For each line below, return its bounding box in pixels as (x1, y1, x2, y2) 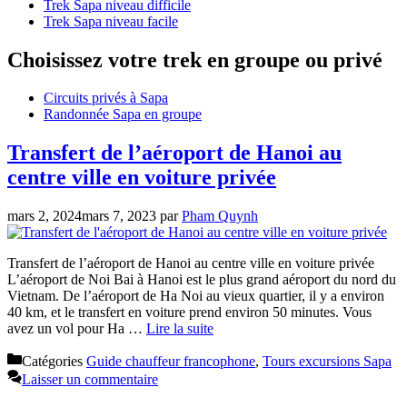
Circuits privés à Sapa (44, 90, 168, 106)
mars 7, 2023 (82, 208, 156, 224)
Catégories (22, 353, 86, 370)
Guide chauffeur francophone (86, 353, 255, 370)
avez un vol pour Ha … (7, 321, 146, 337)
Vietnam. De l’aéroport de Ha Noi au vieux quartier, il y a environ (7, 288, 384, 304)
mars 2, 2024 (7, 208, 82, 224)
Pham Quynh (182, 208, 258, 224)
